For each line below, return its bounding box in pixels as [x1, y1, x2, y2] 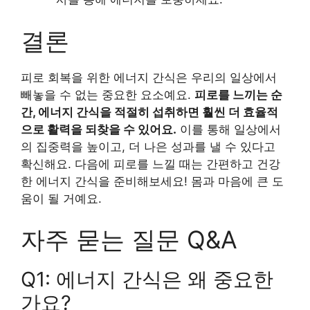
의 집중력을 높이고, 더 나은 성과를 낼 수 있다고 [21, 139, 275, 154]
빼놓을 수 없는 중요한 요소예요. [21, 87, 194, 102]
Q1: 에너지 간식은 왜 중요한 [21, 267, 273, 292]
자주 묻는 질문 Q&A [21, 225, 237, 255]
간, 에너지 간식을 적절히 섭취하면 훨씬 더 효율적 [21, 104, 278, 119]
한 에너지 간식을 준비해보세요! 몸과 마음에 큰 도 [21, 174, 284, 188]
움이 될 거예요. [21, 191, 102, 206]
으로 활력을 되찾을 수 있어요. [21, 122, 176, 136]
